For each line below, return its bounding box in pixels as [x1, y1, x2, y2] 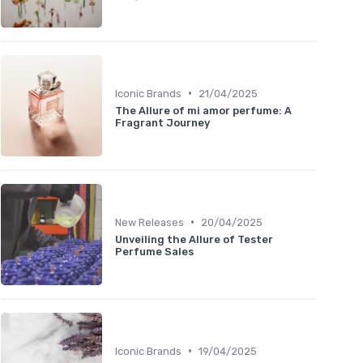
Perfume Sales [115, 245, 194, 258]
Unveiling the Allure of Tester [115, 233, 273, 246]
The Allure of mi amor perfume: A [115, 104, 292, 117]
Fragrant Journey [115, 116, 210, 129]
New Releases [115, 216, 184, 228]
